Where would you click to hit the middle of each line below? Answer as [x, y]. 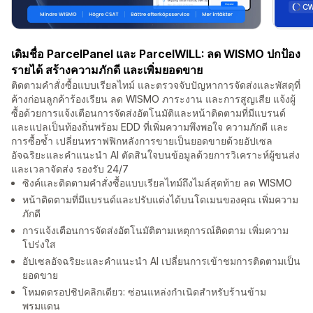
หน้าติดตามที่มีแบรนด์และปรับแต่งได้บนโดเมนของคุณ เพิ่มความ [160, 200]
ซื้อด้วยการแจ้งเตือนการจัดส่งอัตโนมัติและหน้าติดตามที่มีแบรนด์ [148, 113]
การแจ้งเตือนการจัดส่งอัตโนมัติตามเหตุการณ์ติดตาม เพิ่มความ [155, 231]
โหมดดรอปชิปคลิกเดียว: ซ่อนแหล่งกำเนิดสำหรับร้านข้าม [144, 292]
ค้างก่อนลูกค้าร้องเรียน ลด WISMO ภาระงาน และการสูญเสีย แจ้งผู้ [153, 99]
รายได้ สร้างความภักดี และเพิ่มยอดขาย [107, 70]
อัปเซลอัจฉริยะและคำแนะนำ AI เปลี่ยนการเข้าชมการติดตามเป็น [161, 261]
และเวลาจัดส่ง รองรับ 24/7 [70, 169]
